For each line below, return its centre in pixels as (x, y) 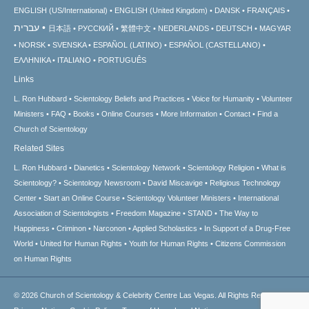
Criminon (71, 229)
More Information (189, 114)
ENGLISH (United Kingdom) (161, 11)
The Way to (239, 213)
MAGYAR (275, 29)
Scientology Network (146, 168)
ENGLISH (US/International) (61, 11)
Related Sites (39, 149)
